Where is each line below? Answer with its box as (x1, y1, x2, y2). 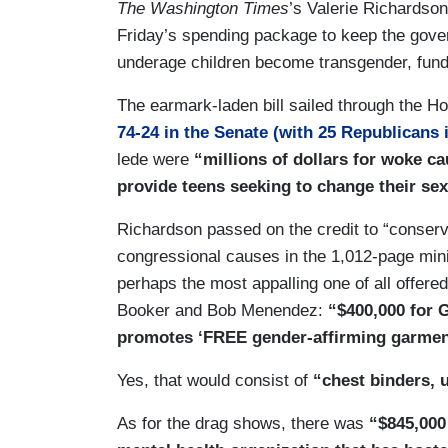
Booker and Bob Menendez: (117, 300, 328, 320)
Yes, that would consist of (117, 370, 313, 390)
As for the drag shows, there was (117, 413, 369, 433)
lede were (117, 149, 189, 169)
